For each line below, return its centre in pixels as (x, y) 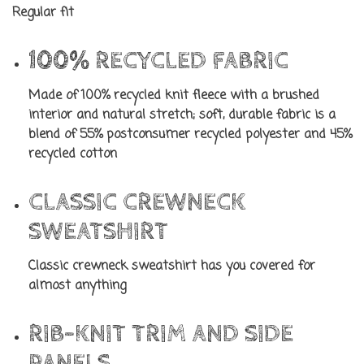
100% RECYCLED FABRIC (158, 61)
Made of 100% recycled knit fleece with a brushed (174, 96)
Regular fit (43, 13)
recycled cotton (73, 154)
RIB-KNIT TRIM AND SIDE (161, 334)
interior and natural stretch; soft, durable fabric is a (182, 115)
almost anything (77, 286)
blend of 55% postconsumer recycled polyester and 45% (190, 135)
